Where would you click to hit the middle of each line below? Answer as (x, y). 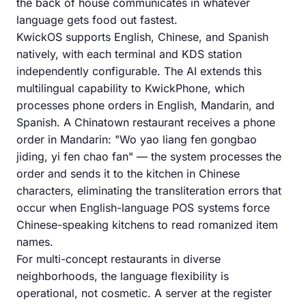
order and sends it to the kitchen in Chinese (128, 173)
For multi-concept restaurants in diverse (119, 259)
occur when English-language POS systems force (143, 207)
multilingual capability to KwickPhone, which (130, 88)
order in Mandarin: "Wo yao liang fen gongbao (137, 139)
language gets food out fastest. (97, 19)
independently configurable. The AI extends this (139, 71)
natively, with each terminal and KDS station (129, 54)
